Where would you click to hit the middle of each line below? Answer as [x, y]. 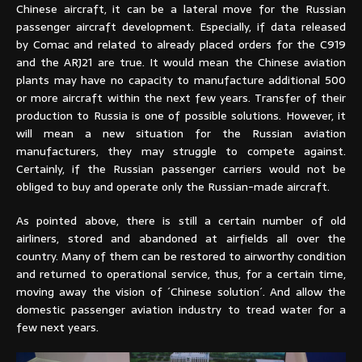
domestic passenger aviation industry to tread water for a [181, 309]
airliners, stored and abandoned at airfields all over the [181, 238]
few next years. [57, 327]
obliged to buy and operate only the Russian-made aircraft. [173, 186]
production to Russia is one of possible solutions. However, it [181, 115]
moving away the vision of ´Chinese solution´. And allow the [181, 291]
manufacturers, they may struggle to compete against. [181, 151]
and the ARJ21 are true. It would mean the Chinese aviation [181, 62]
